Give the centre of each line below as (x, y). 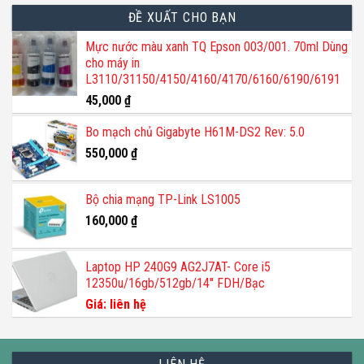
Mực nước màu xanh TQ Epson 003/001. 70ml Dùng (217, 47)
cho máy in (113, 63)
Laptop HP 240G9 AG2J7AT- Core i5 (178, 267)
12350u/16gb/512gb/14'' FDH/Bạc (175, 284)
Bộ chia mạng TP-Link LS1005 (163, 200)
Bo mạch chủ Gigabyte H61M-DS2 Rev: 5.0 (195, 132)
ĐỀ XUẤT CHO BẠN (182, 18)
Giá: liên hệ (116, 305)
